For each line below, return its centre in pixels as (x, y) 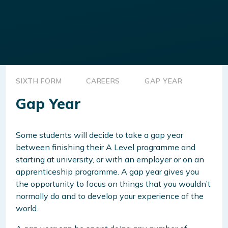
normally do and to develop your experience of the (110, 196)
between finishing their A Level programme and (106, 147)
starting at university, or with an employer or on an (110, 159)
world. (27, 208)
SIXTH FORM (39, 81)
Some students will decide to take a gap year (100, 135)
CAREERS (103, 81)
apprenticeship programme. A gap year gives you (108, 171)
